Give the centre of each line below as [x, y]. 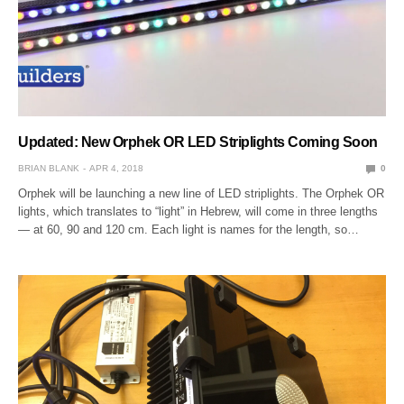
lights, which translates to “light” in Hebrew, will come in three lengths [198, 212]
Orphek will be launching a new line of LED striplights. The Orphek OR [202, 194]
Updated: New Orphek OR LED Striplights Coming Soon [198, 142]
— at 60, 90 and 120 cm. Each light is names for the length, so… [189, 230]
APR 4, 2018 [116, 169]
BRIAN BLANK [49, 169]
